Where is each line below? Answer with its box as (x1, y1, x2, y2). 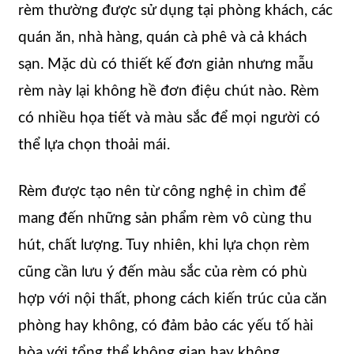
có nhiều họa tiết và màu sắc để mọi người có (18, 110, 320, 126)
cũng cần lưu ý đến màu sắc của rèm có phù (18, 264, 307, 280)
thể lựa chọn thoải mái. (18, 137, 170, 153)
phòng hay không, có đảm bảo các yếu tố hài (18, 318, 314, 333)
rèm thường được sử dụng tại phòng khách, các (18, 2, 333, 18)
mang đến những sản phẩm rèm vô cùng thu (18, 210, 312, 226)
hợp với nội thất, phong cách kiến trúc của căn (18, 291, 327, 307)
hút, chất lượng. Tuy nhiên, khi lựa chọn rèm (18, 237, 310, 253)
